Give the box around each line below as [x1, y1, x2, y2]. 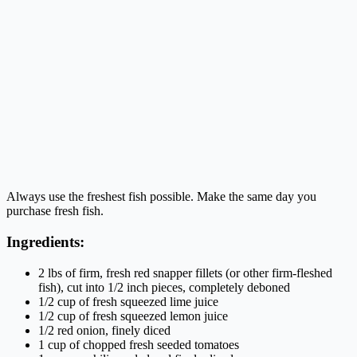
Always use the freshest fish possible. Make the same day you [6, 190, 316, 204]
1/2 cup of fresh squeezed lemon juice [38, 308, 228, 323]
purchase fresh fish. [6, 204, 104, 218]
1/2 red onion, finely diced [38, 323, 171, 337]
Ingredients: [6, 233, 84, 251]
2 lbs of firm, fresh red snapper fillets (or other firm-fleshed [38, 265, 332, 280]
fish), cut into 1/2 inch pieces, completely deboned [38, 280, 290, 294]
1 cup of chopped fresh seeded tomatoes [38, 337, 239, 351]
